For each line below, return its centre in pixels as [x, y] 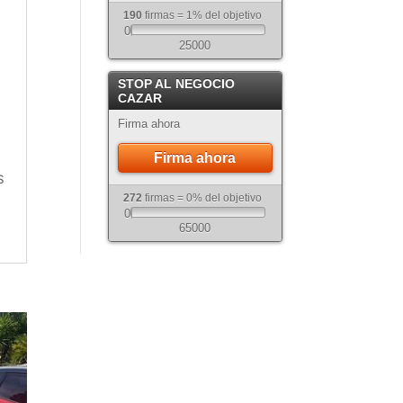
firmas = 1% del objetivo [202, 16]
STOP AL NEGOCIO [176, 84]
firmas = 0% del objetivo [202, 198]
